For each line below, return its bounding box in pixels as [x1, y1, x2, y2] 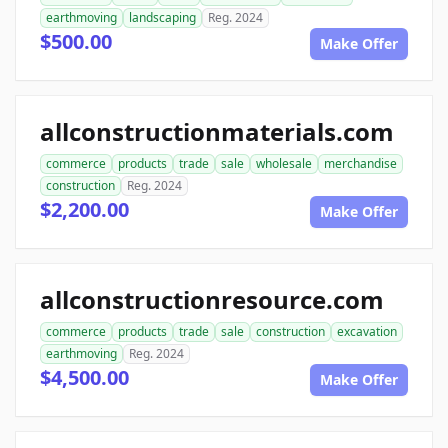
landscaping [129, 9, 196, 26]
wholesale [256, 155, 312, 172]
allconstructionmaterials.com [40, 115, 394, 148]
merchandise [324, 155, 397, 172]
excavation [337, 323, 397, 340]
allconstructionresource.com [40, 283, 384, 316]
